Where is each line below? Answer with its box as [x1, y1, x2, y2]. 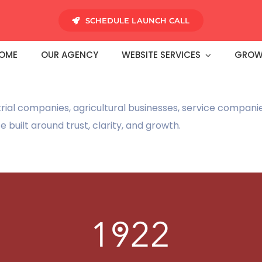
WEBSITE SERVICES [122, 49, 201, 61]
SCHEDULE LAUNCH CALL [85, 16, 190, 25]
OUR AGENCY [41, 49, 99, 61]
